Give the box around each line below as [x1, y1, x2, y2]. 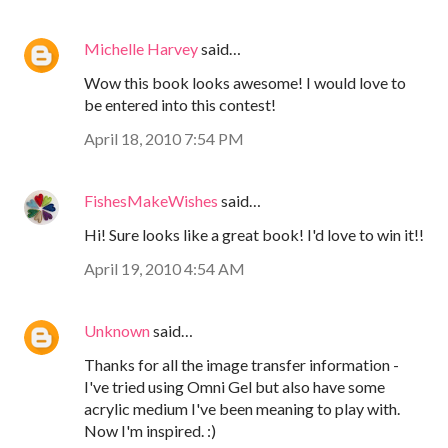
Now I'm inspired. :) [84, 420, 216, 440]
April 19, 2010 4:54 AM [84, 258, 245, 278]
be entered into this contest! [84, 94, 276, 114]
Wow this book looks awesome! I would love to [84, 72, 406, 92]
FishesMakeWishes [84, 190, 218, 210]
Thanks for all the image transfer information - [84, 354, 399, 374]
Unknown [84, 320, 150, 340]
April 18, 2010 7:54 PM [84, 128, 244, 148]
